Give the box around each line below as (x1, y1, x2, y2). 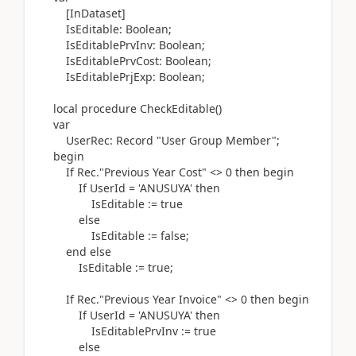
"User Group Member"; (153, 133, 280, 148)
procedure (81, 101, 137, 116)
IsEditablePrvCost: (41, 53, 165, 68)
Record (116, 133, 153, 148)
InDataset (70, 6, 122, 21)
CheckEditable (137, 101, 215, 116)
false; (161, 228, 189, 243)
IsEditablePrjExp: (41, 69, 159, 84)
